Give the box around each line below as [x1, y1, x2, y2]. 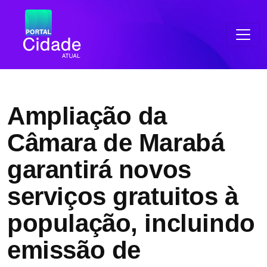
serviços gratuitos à [7, 182, 238, 210]
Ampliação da [7, 102, 167, 130]
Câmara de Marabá [7, 129, 225, 157]
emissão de [7, 236, 141, 264]
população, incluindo [7, 209, 255, 237]
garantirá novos [7, 156, 191, 184]
